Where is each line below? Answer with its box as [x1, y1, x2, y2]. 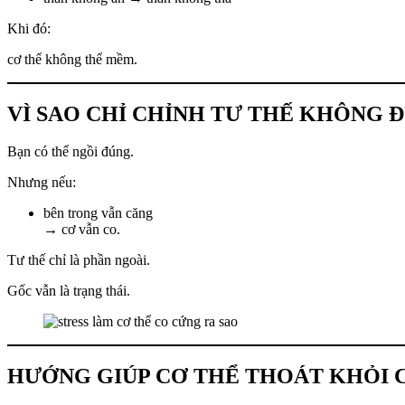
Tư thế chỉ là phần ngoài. [7, 252, 150, 268]
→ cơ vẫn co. [43, 221, 120, 238]
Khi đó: [7, 20, 51, 36]
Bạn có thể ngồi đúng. [7, 144, 134, 160]
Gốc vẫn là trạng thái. [7, 283, 130, 299]
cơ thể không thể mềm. [7, 51, 137, 67]
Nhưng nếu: [7, 174, 76, 191]
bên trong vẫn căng [43, 205, 153, 221]
